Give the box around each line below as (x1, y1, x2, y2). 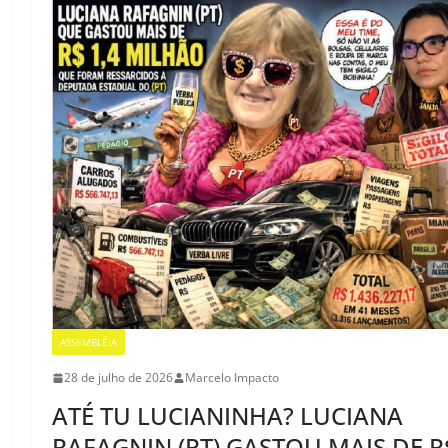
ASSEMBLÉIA (60, 335, 118, 350)
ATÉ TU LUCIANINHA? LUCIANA (52, 399, 404, 433)
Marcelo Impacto (185, 369, 280, 387)
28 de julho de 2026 (64, 369, 174, 387)
